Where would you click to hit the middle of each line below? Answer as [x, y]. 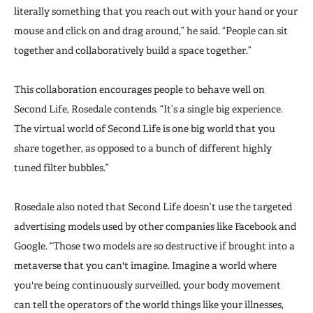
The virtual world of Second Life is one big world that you [145, 128]
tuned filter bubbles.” [61, 167]
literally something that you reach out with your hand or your [156, 11]
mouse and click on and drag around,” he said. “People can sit [151, 30]
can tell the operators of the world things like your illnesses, [149, 304]
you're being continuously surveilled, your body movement [147, 285]
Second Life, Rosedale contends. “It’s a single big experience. [148, 109]
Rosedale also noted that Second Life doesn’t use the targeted [153, 206]
